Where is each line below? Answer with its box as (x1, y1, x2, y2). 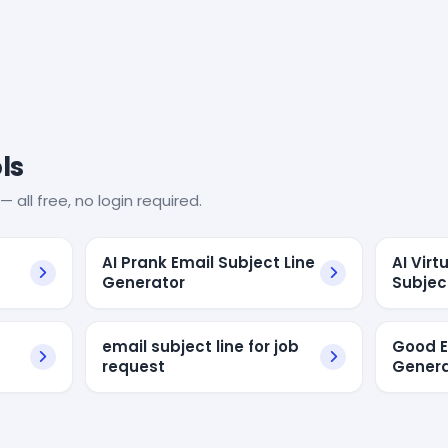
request (101, 355, 165, 377)
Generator (101, 271, 185, 293)
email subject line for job (101, 335, 299, 357)
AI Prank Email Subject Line (101, 251, 315, 273)
